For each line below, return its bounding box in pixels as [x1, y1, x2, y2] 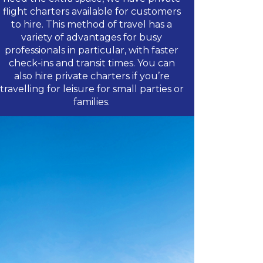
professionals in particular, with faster [5, 45, 178, 56]
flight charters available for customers [2, 6, 181, 17]
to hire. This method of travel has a [11, 19, 172, 30]
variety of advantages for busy [21, 32, 162, 43]
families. [73, 96, 110, 107]
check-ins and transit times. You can [8, 58, 175, 69]
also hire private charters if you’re [14, 70, 170, 82]
